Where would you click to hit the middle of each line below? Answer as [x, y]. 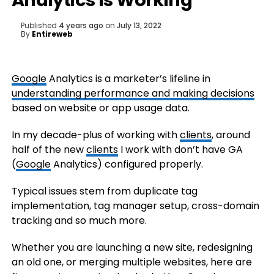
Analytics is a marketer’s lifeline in [128, 79]
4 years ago [81, 25]
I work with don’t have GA [180, 150]
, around [231, 135]
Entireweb [52, 34]
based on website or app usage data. [100, 108]
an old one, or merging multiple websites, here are [131, 262]
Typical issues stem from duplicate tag [104, 191]
